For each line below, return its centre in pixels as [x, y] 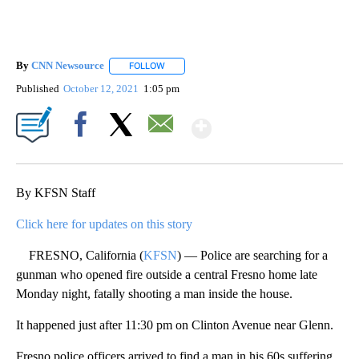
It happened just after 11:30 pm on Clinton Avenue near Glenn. [175, 325]
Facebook [84, 151]
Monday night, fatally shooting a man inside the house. [154, 293]
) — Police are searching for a [252, 255]
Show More [274, 121]
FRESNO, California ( [80, 255]
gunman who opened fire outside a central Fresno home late [167, 274]
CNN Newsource [68, 66]
